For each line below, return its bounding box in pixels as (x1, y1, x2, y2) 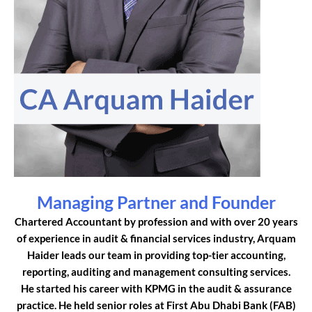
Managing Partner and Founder (36, 191, 276, 212)
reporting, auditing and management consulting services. (22, 265, 290, 278)
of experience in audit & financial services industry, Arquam (16, 231, 296, 244)
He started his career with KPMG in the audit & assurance (20, 281, 292, 295)
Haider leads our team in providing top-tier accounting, (26, 248, 286, 261)
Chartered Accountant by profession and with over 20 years (14, 214, 298, 228)
